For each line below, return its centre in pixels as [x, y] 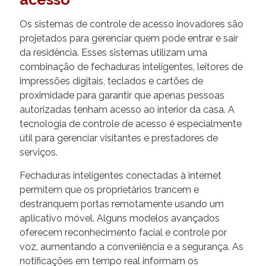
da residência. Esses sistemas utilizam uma [113, 52]
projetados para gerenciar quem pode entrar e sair [129, 38]
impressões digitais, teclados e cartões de [111, 81]
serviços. [39, 152]
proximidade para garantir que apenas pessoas [122, 95]
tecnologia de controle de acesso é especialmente [131, 123]
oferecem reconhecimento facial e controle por [123, 232]
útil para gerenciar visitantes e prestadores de [119, 138]
